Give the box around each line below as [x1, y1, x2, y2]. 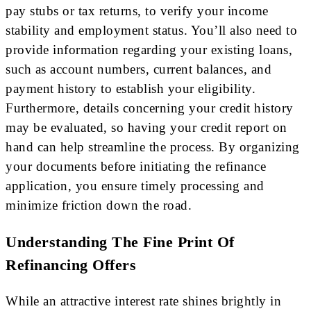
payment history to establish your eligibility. [6, 81, 255, 96]
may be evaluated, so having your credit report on [6, 119, 287, 135]
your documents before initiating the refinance [6, 158, 266, 174]
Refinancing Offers [6, 255, 136, 274]
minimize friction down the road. [6, 197, 192, 212]
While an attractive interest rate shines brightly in [6, 294, 281, 308]
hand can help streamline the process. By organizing [6, 139, 300, 154]
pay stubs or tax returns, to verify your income [6, 3, 269, 18]
